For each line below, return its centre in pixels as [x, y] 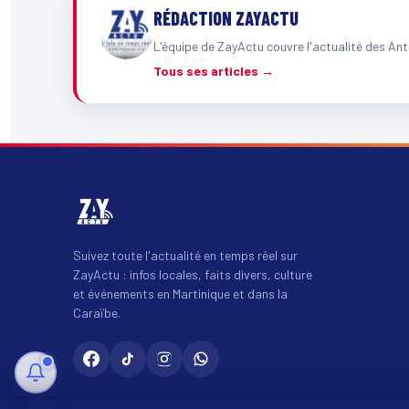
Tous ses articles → [214, 71]
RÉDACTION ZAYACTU [226, 18]
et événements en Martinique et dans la [180, 294]
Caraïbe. [97, 313]
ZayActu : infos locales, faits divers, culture [193, 274]
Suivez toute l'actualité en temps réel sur [185, 255]
